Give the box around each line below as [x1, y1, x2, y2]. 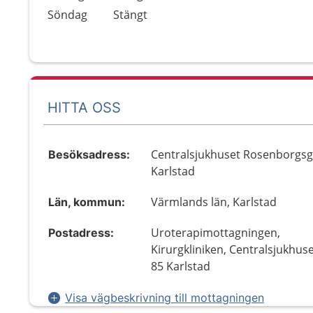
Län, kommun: [48, 195, 125, 209]
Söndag [48, 7, 87, 22]
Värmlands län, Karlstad [151, 194, 277, 210]
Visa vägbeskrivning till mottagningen [65, 291, 264, 305]
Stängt [113, 7, 147, 22]
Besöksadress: [48, 147, 130, 161]
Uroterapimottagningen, [151, 225, 281, 240]
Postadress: [48, 226, 114, 240]
